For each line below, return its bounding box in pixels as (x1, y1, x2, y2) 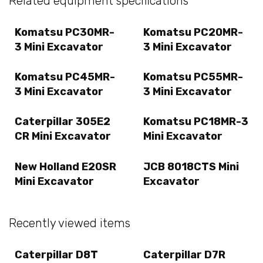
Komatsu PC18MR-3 (143, 115, 248, 129)
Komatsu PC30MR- (15, 25, 114, 39)
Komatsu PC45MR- (15, 70, 115, 84)
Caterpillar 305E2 (15, 115, 110, 129)
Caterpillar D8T (15, 248, 98, 262)
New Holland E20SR (15, 160, 116, 173)
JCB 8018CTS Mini (143, 160, 239, 173)
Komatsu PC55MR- (143, 70, 243, 84)
